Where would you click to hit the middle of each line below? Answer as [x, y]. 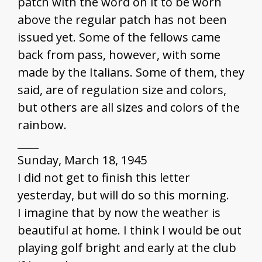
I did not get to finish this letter [104, 178]
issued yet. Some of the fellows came [119, 37]
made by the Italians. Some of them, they [131, 73]
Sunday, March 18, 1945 [82, 160]
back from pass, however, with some [119, 55]
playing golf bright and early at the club [127, 248]
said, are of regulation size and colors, [122, 90]
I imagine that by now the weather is [119, 213]
